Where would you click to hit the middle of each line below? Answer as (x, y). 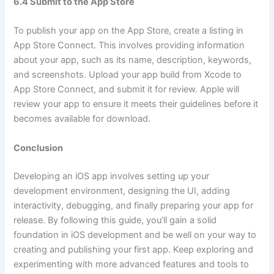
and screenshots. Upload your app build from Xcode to (128, 75)
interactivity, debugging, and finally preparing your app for (134, 205)
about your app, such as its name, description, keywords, (133, 60)
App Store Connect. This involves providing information (129, 46)
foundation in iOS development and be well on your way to (135, 235)
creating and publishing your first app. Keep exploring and (134, 249)
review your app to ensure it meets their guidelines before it (136, 104)
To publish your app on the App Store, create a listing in (129, 31)
